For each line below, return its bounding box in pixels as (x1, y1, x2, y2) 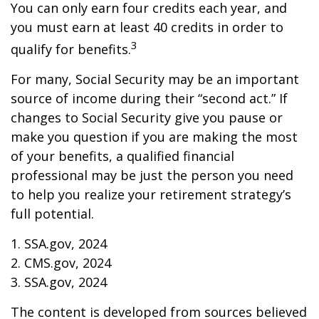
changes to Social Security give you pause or (11, 109, 283, 126)
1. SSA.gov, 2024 (11, 235, 107, 252)
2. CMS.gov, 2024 (11, 254, 111, 271)
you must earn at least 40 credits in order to (11, 19, 283, 36)
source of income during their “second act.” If (11, 90, 288, 107)
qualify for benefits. (11, 41, 131, 58)
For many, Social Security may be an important (11, 70, 299, 88)
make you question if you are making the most (11, 128, 298, 145)
